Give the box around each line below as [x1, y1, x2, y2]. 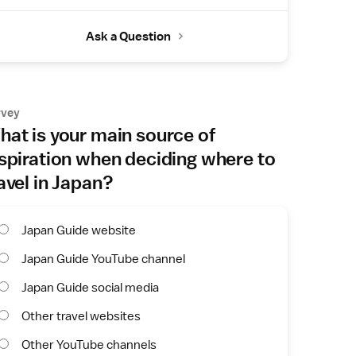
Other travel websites [21, 308, 141, 324]
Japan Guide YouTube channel [21, 250, 185, 267]
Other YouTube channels [21, 336, 157, 353]
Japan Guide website [21, 222, 136, 238]
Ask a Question [86, 28, 171, 44]
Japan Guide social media [21, 279, 159, 296]
